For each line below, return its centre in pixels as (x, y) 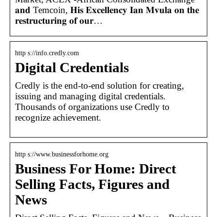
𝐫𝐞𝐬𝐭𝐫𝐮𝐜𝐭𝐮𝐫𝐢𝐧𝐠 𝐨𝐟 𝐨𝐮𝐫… (59, 20)
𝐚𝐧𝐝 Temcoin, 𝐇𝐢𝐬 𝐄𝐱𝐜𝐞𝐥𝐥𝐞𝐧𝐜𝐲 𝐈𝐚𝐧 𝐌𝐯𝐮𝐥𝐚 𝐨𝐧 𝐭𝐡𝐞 (107, 10)
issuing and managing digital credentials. (90, 96)
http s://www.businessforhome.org (62, 154)
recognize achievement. (58, 117)
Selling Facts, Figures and (92, 184)
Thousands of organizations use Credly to (92, 107)
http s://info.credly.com (47, 53)
